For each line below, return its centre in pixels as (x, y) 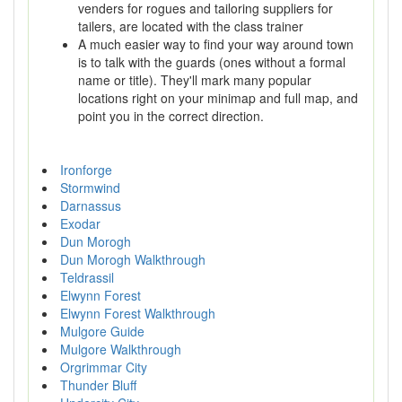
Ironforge (86, 170)
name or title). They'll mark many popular (195, 80)
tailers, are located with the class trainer (191, 26)
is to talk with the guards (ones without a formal (212, 62)
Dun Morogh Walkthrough (133, 259)
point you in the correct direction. (171, 116)
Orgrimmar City (104, 367)
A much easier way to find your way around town (216, 44)
